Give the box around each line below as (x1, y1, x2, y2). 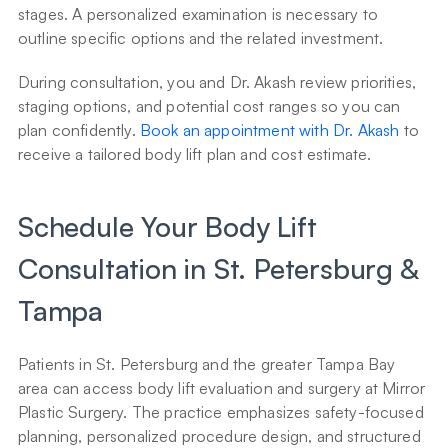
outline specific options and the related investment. (18, 28, 384, 49)
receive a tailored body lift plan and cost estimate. (18, 144, 372, 165)
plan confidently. (18, 120, 140, 141)
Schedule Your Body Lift (18, 209, 317, 245)
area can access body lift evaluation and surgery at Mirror (18, 378, 426, 399)
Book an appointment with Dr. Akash (139, 120, 400, 141)
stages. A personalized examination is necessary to (18, 4, 379, 25)
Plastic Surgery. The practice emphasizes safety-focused (18, 402, 424, 423)
